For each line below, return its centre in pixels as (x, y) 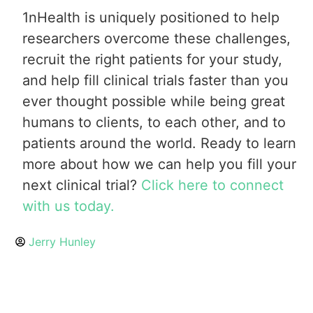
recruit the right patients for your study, (153, 59)
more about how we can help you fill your (160, 164)
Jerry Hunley (63, 242)
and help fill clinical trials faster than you (156, 80)
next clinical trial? (82, 185)
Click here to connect (213, 185)
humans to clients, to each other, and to (154, 122)
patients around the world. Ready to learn (160, 143)
